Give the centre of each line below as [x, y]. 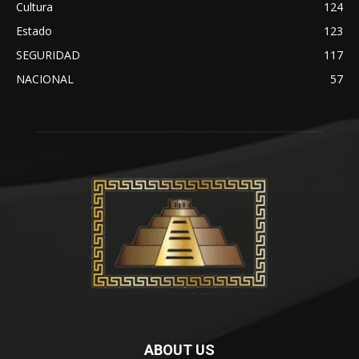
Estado [34, 31]
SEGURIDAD [48, 55]
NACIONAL [45, 79]
